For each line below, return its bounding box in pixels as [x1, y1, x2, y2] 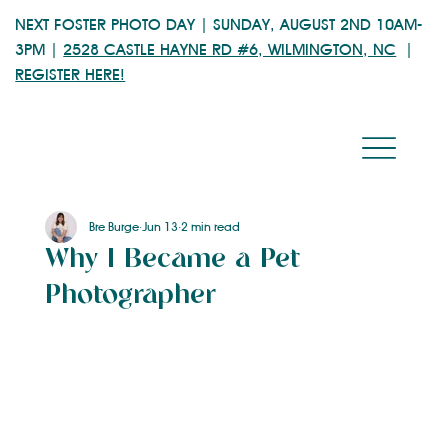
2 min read [180, 219, 240, 235]
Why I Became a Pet [44, 247, 300, 275]
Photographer [44, 283, 216, 311]
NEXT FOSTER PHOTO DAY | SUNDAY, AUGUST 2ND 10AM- [15, 14, 423, 34]
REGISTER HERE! [15, 64, 126, 84]
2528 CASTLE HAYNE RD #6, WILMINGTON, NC [63, 39, 397, 59]
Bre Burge [88, 219, 139, 235]
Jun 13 [141, 219, 178, 235]
